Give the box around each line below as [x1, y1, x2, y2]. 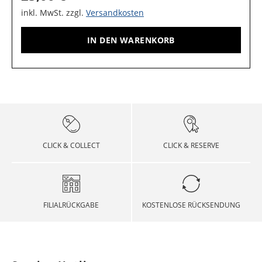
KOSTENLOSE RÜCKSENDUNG [142, 200, 240, 210]
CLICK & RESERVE [163, 140, 219, 150]
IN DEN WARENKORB [87, 34, 175, 46]
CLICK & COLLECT [42, 140, 100, 150]
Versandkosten [86, 7, 144, 18]
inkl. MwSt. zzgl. [21, 7, 86, 18]
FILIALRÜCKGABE [43, 200, 99, 210]
